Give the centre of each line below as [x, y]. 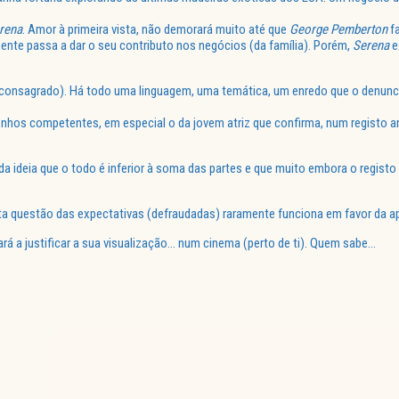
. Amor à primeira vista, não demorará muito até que [156, 30]
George [309, 30]
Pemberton [359, 30]
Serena [371, 46]
